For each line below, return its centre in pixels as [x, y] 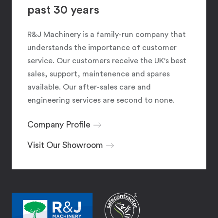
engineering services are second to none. [101, 100]
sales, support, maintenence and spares [99, 74]
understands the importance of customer [102, 47]
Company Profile [59, 125]
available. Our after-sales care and [89, 87]
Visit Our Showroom [65, 145]
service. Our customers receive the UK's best [107, 61]
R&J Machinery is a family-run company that [107, 34]
